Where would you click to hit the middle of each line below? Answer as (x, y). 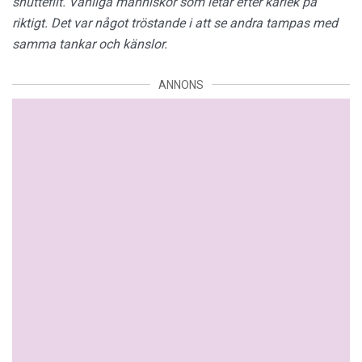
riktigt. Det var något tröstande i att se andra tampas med (175, 23)
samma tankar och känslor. (90, 44)
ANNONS (181, 84)
